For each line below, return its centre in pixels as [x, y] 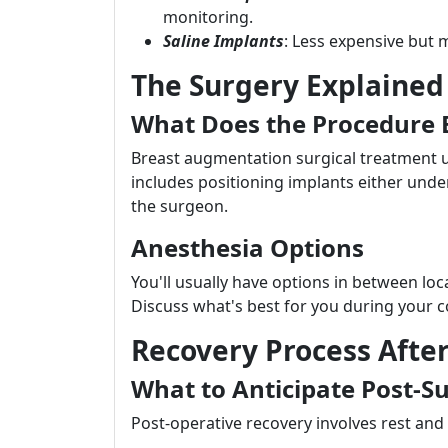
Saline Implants [223, 41]
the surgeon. [179, 206]
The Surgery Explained [287, 85]
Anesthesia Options [247, 248]
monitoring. [208, 17]
